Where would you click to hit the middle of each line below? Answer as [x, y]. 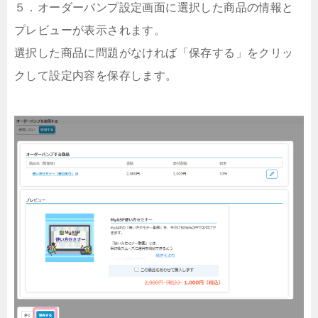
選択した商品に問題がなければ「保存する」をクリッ [154, 53]
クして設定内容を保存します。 [96, 75]
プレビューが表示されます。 [90, 30]
